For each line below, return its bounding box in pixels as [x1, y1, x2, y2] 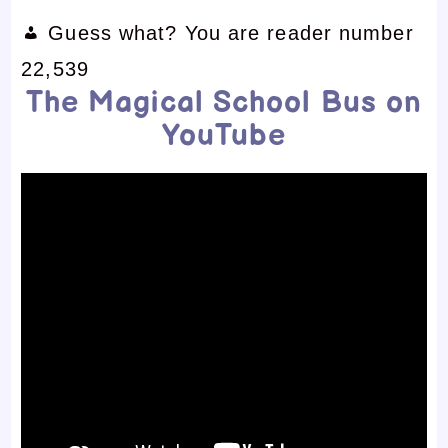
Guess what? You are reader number [48, 22, 414, 44]
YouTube [162, 118, 286, 154]
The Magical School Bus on [25, 85, 423, 121]
